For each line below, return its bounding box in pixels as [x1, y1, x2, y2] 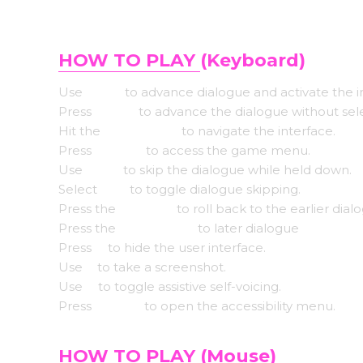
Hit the [58, 123, 104, 139]
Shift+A [95, 298, 141, 314]
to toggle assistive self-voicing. [95, 279, 281, 294]
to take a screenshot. [97, 259, 226, 275]
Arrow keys [104, 123, 181, 139]
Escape [95, 143, 143, 158]
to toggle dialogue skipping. [126, 181, 301, 197]
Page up [119, 201, 173, 216]
